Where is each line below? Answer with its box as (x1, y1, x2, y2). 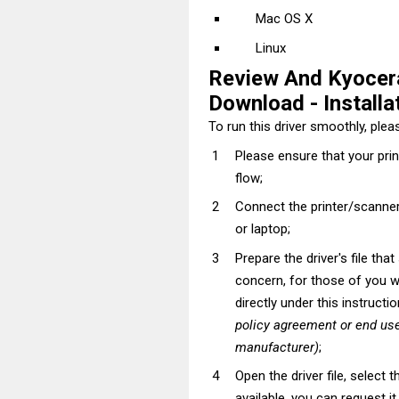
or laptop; (235, 221, 290, 238)
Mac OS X (255, 11, 313, 28)
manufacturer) (235, 338, 319, 355)
